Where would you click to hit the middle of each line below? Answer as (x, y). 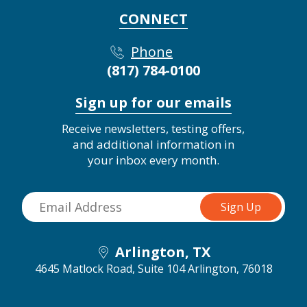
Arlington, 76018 (230, 268)
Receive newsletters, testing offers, (153, 128)
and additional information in (153, 144)
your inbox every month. (153, 160)
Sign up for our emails (153, 102)
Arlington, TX (163, 251)
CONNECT (153, 19)
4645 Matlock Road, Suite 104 (110, 268)
